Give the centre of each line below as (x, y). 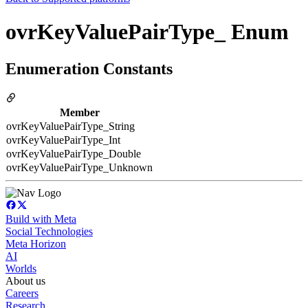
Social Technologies (49, 231)
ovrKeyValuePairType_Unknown (79, 167)
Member (79, 112)
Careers (22, 293)
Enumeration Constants (89, 68)
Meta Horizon (36, 243)
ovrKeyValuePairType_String (70, 126)
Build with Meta (41, 219)
